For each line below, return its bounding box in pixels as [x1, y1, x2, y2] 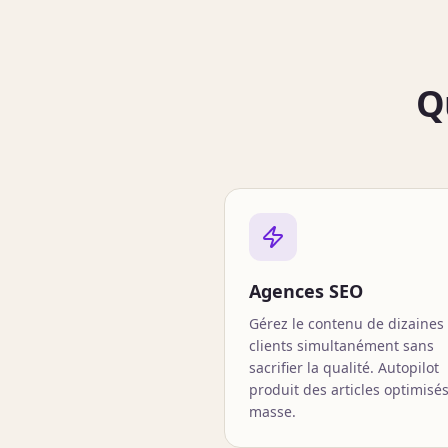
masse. [249, 402, 296, 421]
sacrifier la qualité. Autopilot [249, 358, 439, 377]
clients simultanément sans [249, 336, 434, 355]
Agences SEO [249, 279, 363, 303]
